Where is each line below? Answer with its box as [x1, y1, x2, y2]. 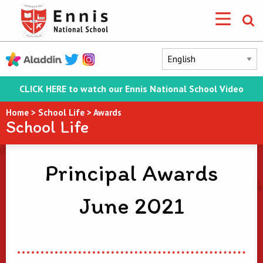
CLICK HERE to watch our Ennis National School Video [19, 83, 244, 95]
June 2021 [79, 191, 184, 220]
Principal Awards [45, 159, 218, 187]
